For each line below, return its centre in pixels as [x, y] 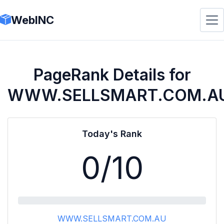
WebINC [32, 20]
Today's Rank [112, 134]
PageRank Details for [112, 75]
